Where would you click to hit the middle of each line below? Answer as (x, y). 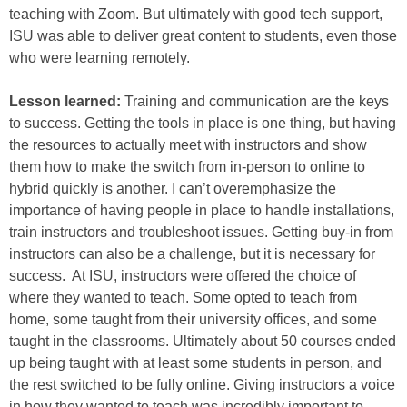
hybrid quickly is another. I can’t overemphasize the (173, 189)
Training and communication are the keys (255, 101)
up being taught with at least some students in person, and (195, 363)
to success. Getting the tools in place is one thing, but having (203, 123)
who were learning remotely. (99, 58)
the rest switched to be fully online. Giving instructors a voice (202, 385)
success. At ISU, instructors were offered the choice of (183, 276)
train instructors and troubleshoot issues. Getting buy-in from (201, 232)
